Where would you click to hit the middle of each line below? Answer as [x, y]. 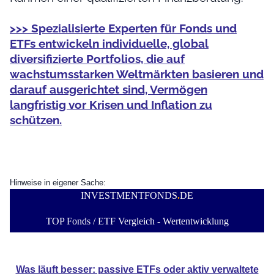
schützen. [36, 120]
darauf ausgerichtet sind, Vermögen [109, 89]
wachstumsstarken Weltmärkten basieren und [137, 74]
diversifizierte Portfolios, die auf [97, 58]
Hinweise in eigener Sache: [58, 182]
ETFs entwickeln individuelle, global [109, 43]
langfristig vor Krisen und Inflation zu [111, 104]
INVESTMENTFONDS [129, 195]
